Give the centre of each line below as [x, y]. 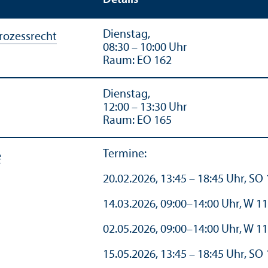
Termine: [125, 154]
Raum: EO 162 [137, 61]
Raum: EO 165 [137, 121]
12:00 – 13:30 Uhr [145, 107]
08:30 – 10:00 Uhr [145, 48]
